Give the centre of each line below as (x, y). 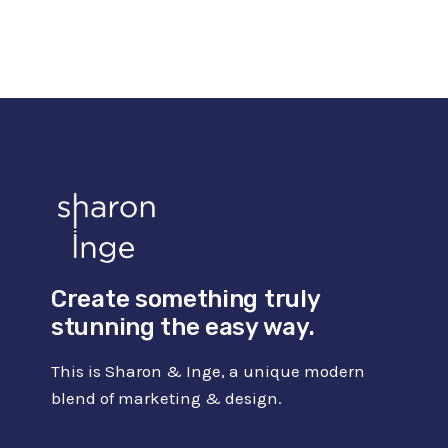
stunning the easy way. (183, 327)
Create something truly (185, 299)
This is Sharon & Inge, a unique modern (208, 371)
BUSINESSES (213, 133)
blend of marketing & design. (166, 398)
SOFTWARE (206, 91)
